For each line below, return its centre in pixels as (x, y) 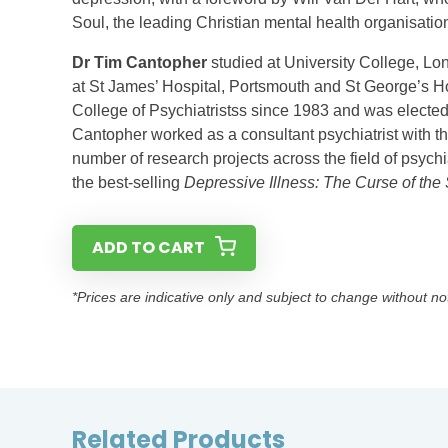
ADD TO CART (148, 247)
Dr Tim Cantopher (139, 62)
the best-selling (128, 182)
